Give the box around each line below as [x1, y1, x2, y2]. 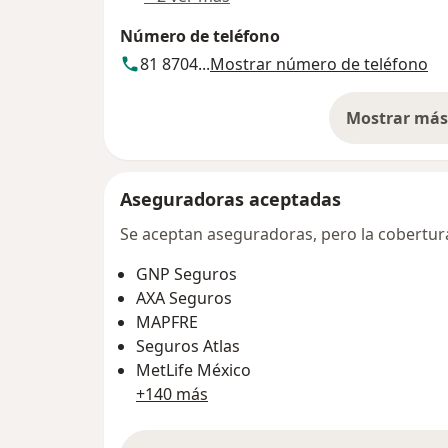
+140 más [136, 383, 208, 406]
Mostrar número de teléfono [210, 53, 428, 76]
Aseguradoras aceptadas [120, 187, 341, 212]
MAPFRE [136, 311, 198, 334]
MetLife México [136, 359, 251, 382]
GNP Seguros [136, 263, 237, 286]
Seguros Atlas [136, 335, 240, 358]
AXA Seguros [136, 287, 232, 310]
